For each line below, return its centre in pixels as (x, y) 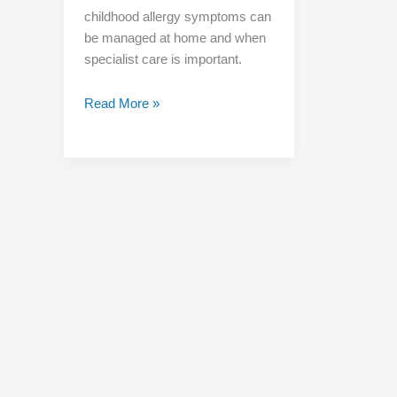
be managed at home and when (175, 37)
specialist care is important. (163, 58)
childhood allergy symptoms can (177, 16)
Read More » (121, 104)
